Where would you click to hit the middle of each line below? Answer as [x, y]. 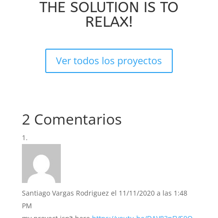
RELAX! [109, 22]
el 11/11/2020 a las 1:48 [149, 193]
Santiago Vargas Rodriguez [65, 193]
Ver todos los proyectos [109, 60]
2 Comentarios [72, 119]
